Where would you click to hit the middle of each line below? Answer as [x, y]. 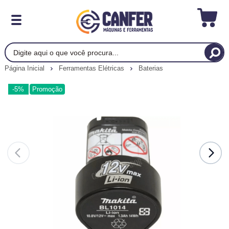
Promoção [47, 89]
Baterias [151, 68]
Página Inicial [25, 68]
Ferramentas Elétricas [92, 68]
